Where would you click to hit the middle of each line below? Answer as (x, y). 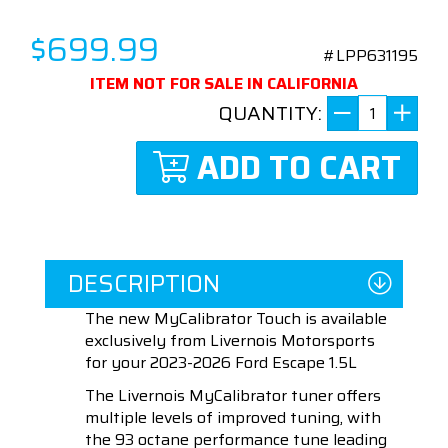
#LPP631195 (370, 56)
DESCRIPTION (144, 284)
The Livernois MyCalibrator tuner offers (233, 396)
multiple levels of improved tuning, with (233, 418)
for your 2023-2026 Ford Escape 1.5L (223, 363)
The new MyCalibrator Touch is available (236, 319)
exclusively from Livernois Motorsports (230, 341)
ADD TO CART (299, 168)
